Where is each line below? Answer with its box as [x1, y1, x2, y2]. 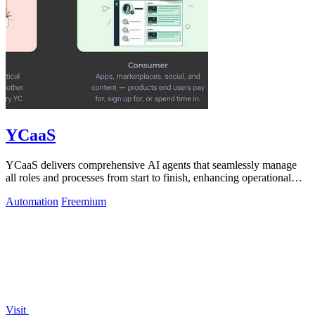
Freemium [61, 195, 106, 207]
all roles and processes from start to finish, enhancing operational [6, 171, 291, 184]
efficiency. [6, 184, 51, 196]
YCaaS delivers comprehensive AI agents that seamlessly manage [6, 158, 297, 171]
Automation [6, 195, 58, 207]
